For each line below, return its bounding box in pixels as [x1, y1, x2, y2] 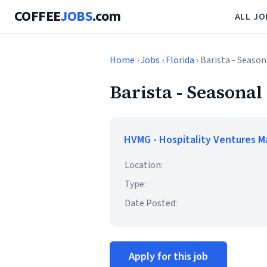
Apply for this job [129, 249, 208, 264]
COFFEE [14, 6, 61, 27]
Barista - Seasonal [110, 80, 262, 104]
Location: [125, 159, 163, 172]
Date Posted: [125, 197, 177, 210]
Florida [166, 54, 194, 67]
